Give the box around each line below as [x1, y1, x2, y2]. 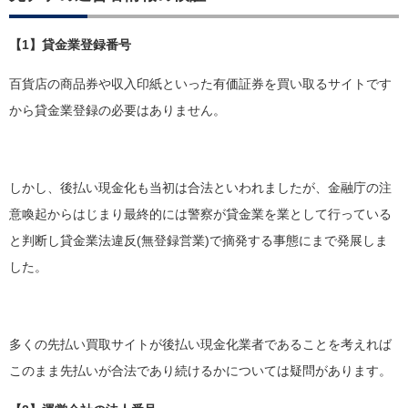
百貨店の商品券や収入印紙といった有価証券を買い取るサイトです [9, 76, 392, 91]
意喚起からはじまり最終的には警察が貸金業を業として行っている [9, 208, 392, 222]
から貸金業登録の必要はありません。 [9, 103, 226, 117]
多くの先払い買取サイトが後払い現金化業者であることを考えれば [9, 338, 392, 352]
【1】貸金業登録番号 [9, 38, 131, 53]
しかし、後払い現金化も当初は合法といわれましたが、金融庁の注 [9, 181, 392, 196]
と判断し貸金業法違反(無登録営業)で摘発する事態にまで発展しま [9, 234, 388, 249]
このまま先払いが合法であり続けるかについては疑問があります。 [9, 364, 392, 379]
